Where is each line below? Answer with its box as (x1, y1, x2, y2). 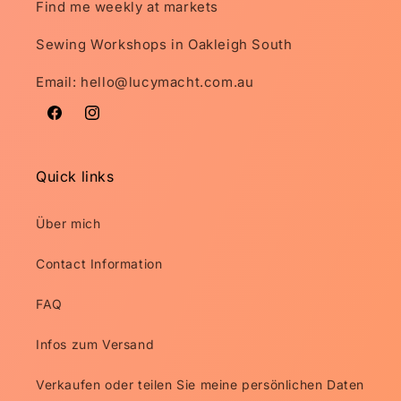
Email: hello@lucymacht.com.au (36, 73, 254, 90)
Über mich (36, 216, 101, 231)
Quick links (36, 167, 115, 185)
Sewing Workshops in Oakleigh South (36, 36, 293, 53)
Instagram (82, 115, 147, 131)
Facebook (45, 115, 107, 131)
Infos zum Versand (36, 337, 155, 352)
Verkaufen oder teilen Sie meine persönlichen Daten (36, 377, 365, 392)
